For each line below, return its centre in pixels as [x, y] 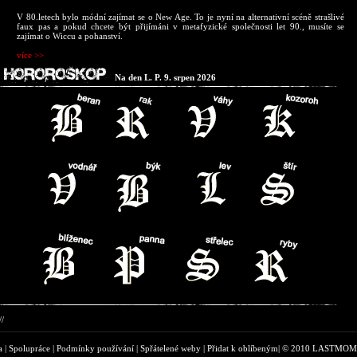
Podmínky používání [95, 348]
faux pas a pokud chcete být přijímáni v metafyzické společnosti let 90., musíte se [180, 26]
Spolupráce [29, 348]
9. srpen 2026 [190, 77]
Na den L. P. [139, 77]
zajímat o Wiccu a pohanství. [70, 36]
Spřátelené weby [170, 348]
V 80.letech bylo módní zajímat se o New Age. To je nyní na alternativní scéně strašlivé [180, 17]
